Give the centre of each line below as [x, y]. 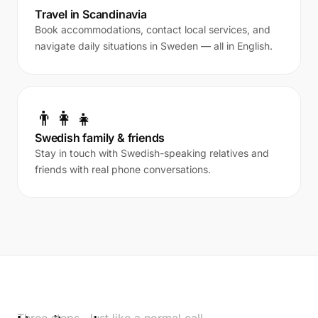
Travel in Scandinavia [91, 14]
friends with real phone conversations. [123, 169]
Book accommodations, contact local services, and [153, 29]
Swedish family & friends [100, 138]
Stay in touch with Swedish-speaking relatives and [152, 153]
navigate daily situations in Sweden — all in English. [154, 46]
